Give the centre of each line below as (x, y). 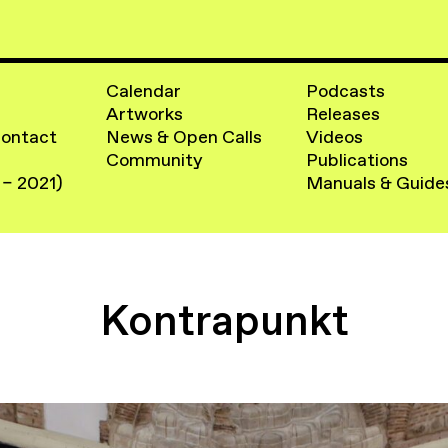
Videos (334, 137)
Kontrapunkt (224, 320)
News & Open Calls (184, 137)
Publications (356, 160)
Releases (342, 114)
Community (155, 160)
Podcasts (345, 91)
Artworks (145, 114)
